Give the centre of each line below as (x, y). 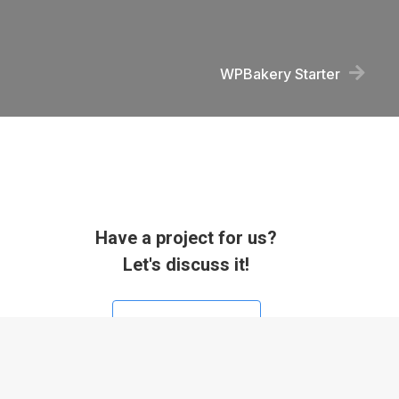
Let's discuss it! (187, 265)
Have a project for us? (187, 238)
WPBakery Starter (280, 74)
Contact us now (186, 324)
